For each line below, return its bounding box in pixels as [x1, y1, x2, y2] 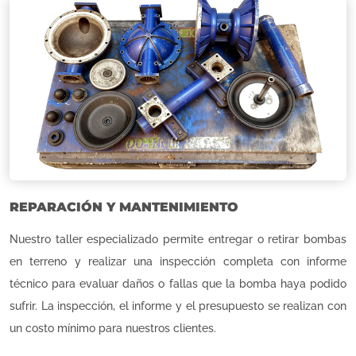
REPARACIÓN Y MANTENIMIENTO [10, 199, 238, 215]
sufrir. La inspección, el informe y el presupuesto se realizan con [10, 299, 346, 312]
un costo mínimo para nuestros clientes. [10, 321, 216, 335]
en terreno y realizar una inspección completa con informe [10, 254, 346, 268]
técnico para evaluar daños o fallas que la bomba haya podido [10, 277, 346, 290]
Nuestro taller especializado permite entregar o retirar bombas [10, 232, 346, 246]
